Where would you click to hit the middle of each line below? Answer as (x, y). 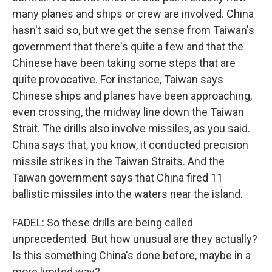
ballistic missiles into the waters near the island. (127, 194)
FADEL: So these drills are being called (103, 223)
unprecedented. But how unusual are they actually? (135, 239)
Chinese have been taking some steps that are (124, 63)
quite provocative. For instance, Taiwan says (118, 79)
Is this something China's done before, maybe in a (131, 255)
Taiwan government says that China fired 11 (117, 178)
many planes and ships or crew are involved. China (133, 14)
